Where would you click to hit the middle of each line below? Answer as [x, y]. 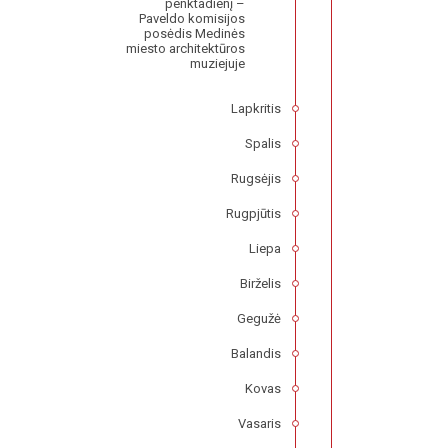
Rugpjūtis [254, 214]
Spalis [263, 144]
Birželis [261, 284]
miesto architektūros [186, 49]
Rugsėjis [256, 179]
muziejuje [218, 64]
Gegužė [259, 319]
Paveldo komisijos [192, 19]
